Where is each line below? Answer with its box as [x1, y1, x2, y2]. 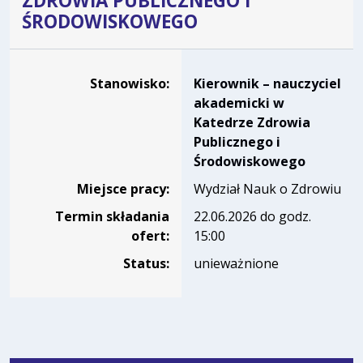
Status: [123, 254, 169, 272]
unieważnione [194, 254, 279, 272]
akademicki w [194, 93, 284, 112]
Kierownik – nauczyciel [194, 74, 341, 92]
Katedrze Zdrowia [194, 113, 310, 131]
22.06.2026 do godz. [194, 207, 311, 225]
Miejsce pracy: [77, 179, 169, 198]
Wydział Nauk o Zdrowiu [194, 179, 341, 198]
